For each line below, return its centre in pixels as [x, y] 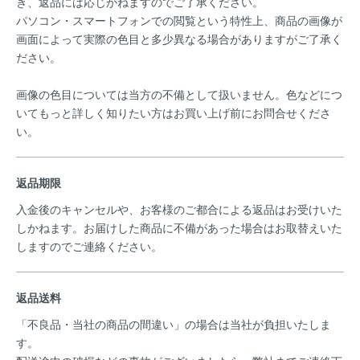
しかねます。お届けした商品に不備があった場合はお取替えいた [179, 227]
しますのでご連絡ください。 [91, 246]
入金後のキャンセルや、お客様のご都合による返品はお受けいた [179, 209]
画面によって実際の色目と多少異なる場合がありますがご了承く [179, 39]
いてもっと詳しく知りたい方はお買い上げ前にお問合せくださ [174, 112]
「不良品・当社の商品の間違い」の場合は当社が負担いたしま [174, 324]
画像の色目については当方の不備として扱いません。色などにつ [179, 94]
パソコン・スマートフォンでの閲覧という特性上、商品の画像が [179, 20]
